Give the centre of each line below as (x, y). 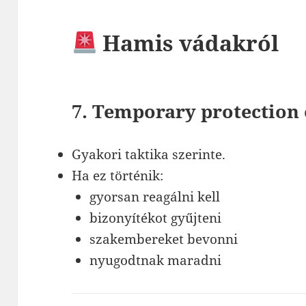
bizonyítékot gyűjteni (155, 218)
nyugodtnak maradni (155, 260)
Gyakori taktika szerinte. (149, 154)
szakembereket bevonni (163, 239)
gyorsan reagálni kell (154, 197)
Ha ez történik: (118, 176)
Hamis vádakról (187, 43)
